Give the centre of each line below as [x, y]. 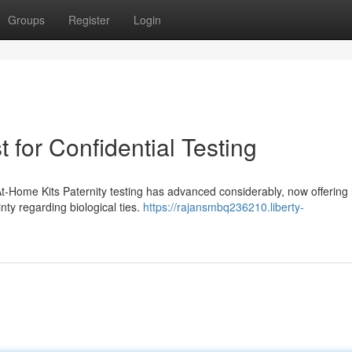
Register [89, 20]
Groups [26, 20]
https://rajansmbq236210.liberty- [224, 207]
